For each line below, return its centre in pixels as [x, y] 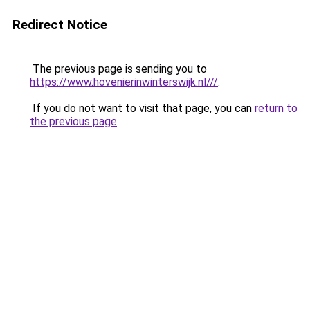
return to [276, 108]
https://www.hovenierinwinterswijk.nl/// [124, 82]
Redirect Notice [60, 25]
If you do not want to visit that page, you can [142, 108]
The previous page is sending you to [118, 69]
